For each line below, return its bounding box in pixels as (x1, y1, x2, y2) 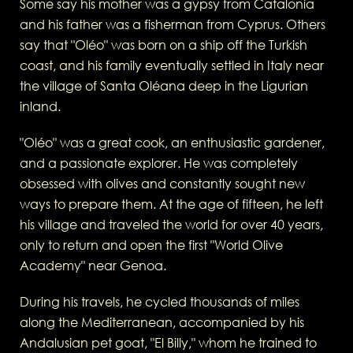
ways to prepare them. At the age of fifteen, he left (20, 196, 323, 213)
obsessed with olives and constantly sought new (20, 176, 305, 192)
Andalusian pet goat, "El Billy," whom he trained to (20, 335, 317, 351)
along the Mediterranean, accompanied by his (20, 314, 304, 331)
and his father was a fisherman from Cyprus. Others (20, 17, 325, 33)
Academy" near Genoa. (20, 258, 166, 274)
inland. (20, 98, 61, 115)
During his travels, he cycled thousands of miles (20, 294, 299, 310)
